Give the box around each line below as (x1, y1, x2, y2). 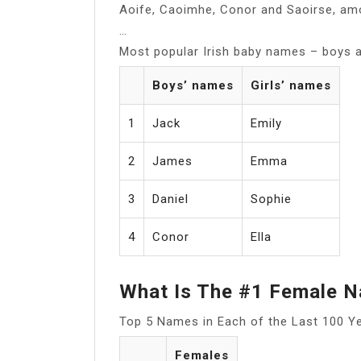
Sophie (251, 191, 292, 206)
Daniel (152, 191, 189, 206)
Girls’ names (251, 77, 331, 93)
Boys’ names (152, 77, 234, 93)
